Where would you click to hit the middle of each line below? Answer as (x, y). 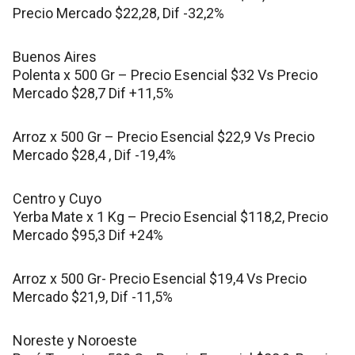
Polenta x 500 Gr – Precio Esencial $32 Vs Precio (165, 74)
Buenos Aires (55, 56)
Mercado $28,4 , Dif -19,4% (94, 155)
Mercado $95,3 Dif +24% (88, 235)
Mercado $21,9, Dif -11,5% (93, 296)
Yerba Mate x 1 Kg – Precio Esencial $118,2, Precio (170, 216)
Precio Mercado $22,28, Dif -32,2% (118, 13)
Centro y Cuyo (57, 198)
